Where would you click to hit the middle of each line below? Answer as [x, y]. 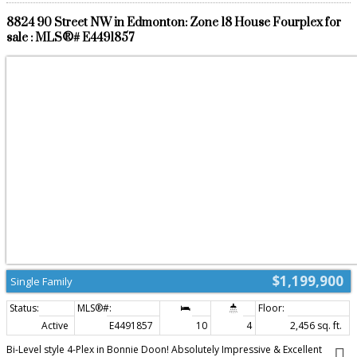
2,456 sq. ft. [316, 326]
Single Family [41, 282]
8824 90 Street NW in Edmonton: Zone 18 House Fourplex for [174, 22]
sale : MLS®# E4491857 [70, 37]
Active [55, 326]
